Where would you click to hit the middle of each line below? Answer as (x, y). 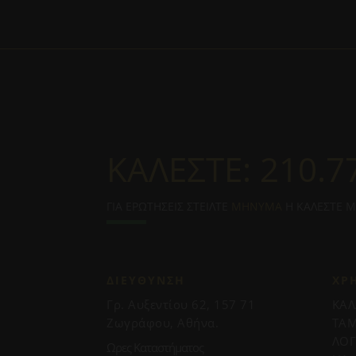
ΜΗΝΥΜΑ (257, 207)
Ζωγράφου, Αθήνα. (163, 322)
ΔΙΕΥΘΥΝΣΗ (146, 280)
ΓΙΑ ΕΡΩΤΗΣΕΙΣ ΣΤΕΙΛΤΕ (169, 207)
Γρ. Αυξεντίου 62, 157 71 (181, 304)
